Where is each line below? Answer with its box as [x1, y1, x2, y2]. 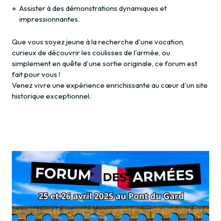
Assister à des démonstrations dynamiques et [19, 3, 167, 13]
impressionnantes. [19, 14, 79, 24]
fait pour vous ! [12, 70, 60, 79]
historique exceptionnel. [12, 91, 91, 101]
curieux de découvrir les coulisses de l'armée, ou [12, 48, 170, 58]
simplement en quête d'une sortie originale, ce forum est [12, 59, 197, 69]
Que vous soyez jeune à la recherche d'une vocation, [12, 37, 184, 47]
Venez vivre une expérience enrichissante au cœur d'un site [12, 80, 208, 90]
